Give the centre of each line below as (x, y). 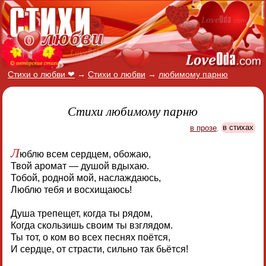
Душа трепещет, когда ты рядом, (81, 213)
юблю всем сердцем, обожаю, (85, 154)
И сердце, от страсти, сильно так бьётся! (99, 249)
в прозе (203, 128)
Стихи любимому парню (133, 111)
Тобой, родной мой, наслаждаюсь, (85, 178)
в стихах (238, 128)
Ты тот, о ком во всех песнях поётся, (90, 237)
